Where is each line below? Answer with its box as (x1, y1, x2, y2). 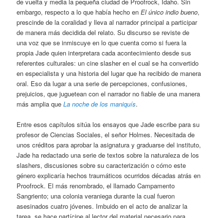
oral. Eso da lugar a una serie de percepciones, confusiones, (17, 78, 188, 88)
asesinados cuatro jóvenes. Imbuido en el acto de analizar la (17, 201, 188, 211)
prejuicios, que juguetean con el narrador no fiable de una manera (17, 89, 200, 98)
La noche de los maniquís (63, 99, 136, 109)
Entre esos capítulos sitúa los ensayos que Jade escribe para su (17, 120, 200, 129)
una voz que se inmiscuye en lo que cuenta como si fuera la (17, 37, 187, 47)
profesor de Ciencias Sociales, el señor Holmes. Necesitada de (17, 130, 195, 140)
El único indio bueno (141, 7, 198, 17)
